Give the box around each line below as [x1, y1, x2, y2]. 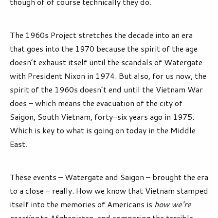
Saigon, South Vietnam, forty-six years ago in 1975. [10, 111, 194, 123]
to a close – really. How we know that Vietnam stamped [10, 185, 208, 197]
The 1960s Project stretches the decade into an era [10, 29, 193, 41]
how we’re [154, 199, 191, 210]
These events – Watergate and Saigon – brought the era [10, 171, 208, 183]
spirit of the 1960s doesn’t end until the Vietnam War [10, 84, 203, 95]
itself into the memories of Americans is [10, 199, 154, 210]
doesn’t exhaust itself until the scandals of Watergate [10, 56, 202, 68]
